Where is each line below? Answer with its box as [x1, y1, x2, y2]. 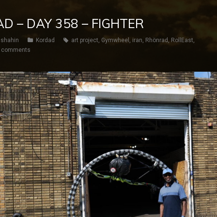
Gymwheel [101, 37, 129, 44]
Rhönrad [145, 37, 168, 44]
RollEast [171, 37, 193, 44]
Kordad [36, 37, 55, 44]
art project [71, 37, 98, 44]
